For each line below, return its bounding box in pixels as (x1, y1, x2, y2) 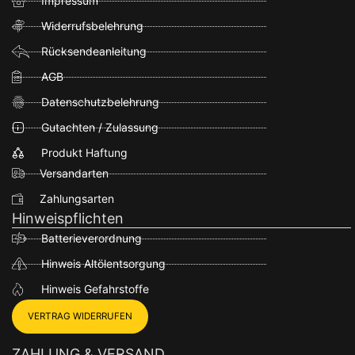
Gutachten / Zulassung (41, 120, 158, 134)
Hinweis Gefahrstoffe (41, 282, 149, 296)
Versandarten (39, 166, 109, 180)
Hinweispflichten (12, 210, 124, 227)
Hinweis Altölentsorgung (41, 257, 166, 270)
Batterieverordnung (41, 231, 142, 245)
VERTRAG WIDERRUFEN (28, 311, 132, 322)
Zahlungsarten (39, 192, 114, 205)
